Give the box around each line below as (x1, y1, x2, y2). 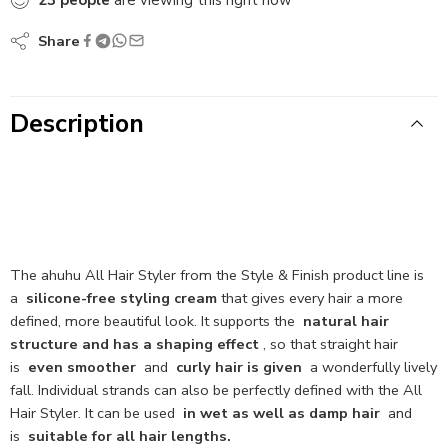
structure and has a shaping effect (10, 333, 259, 354)
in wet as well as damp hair (183, 402, 380, 423)
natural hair (303, 310, 389, 331)
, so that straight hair (259, 333, 398, 354)
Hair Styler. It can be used (10, 402, 183, 423)
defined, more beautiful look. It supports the (10, 310, 303, 331)
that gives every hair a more (217, 287, 403, 308)
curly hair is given (176, 356, 302, 377)
